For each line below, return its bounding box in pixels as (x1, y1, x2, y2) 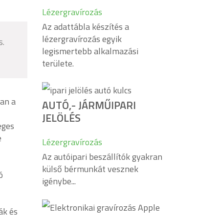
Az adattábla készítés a (42, 20, 129, 33)
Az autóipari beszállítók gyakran (42, 150, 162, 163)
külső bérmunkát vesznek (42, 162, 138, 175)
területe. (42, 56, 74, 70)
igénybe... (42, 175, 76, 188)
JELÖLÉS (42, 109, 81, 126)
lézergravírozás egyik (42, 32, 122, 45)
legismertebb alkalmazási (42, 44, 138, 58)
